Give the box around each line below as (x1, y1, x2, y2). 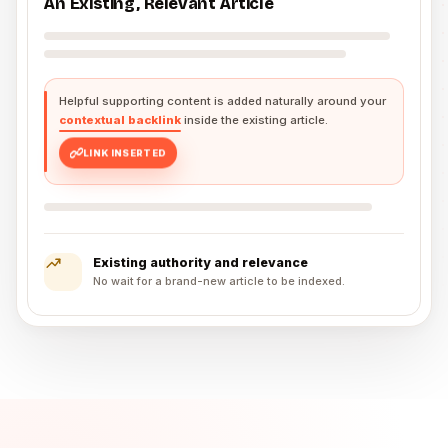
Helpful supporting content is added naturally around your (59, 94, 386, 109)
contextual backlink (59, 113, 181, 128)
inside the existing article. (181, 113, 328, 128)
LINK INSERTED (83, 150, 167, 162)
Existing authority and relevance (93, 255, 308, 271)
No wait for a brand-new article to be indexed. (93, 274, 345, 289)
